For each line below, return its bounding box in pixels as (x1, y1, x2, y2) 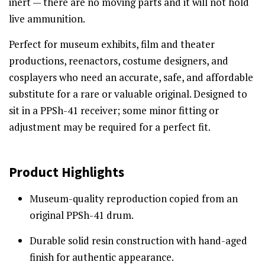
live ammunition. (9, 11, 85, 25)
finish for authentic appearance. (30, 250, 174, 264)
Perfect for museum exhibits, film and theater (9, 37, 215, 51)
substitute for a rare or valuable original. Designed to (9, 86, 247, 101)
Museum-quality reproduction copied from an (30, 191, 238, 205)
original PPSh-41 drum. (30, 208, 134, 222)
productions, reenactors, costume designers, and (9, 53, 228, 67)
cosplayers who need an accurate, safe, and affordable (9, 70, 253, 84)
